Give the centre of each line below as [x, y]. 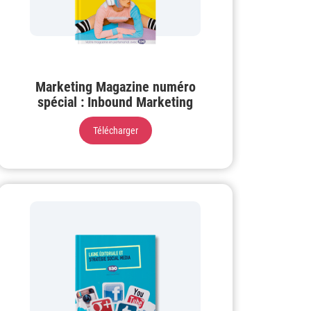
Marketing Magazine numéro [115, 86]
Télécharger [115, 130]
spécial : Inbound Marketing [115, 102]
